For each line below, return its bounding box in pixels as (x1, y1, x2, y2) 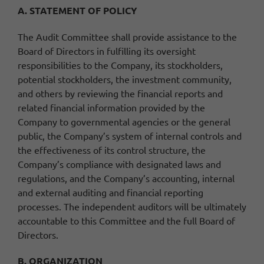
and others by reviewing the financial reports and (18, 87, 223, 99)
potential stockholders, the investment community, (18, 72, 232, 85)
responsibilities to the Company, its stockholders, (18, 58, 223, 71)
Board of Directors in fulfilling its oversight (18, 44, 196, 57)
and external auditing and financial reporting (18, 186, 203, 198)
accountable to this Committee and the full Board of (18, 214, 235, 226)
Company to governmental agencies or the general (18, 115, 230, 127)
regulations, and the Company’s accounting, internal (18, 171, 235, 184)
